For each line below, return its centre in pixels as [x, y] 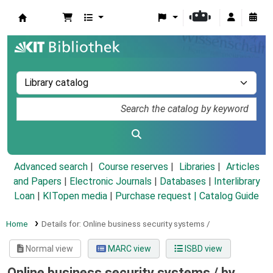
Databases [183, 182]
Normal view [49, 249]
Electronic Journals [110, 182]
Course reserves [133, 167]
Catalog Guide [229, 196]
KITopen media [75, 196]
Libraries [197, 167]
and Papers [37, 182]
